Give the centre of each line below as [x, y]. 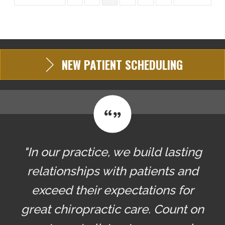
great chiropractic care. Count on [113, 209]
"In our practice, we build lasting [113, 152]
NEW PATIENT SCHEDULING [122, 65]
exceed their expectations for [113, 190]
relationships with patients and [113, 171]
